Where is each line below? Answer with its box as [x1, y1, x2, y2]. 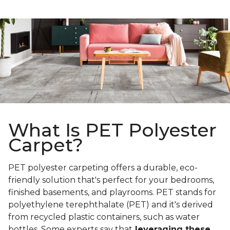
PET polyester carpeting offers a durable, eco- [8, 163, 198, 173]
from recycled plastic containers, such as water [8, 212, 200, 222]
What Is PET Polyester [8, 119, 217, 142]
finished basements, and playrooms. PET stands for [8, 187, 216, 198]
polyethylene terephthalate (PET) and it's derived [8, 200, 213, 210]
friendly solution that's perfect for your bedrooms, [8, 175, 214, 185]
